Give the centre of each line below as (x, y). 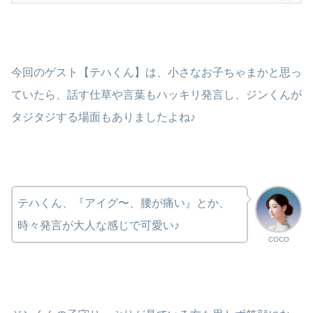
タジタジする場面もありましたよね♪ (103, 117)
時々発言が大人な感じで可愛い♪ (99, 226)
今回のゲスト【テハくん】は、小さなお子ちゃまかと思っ (156, 72)
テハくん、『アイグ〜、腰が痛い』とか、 (124, 203)
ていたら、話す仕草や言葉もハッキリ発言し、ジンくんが (156, 94)
